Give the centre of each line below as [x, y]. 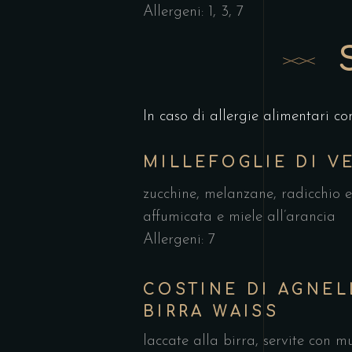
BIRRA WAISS [211, 311]
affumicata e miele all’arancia [239, 217]
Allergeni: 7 [179, 240]
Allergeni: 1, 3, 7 [193, 12]
